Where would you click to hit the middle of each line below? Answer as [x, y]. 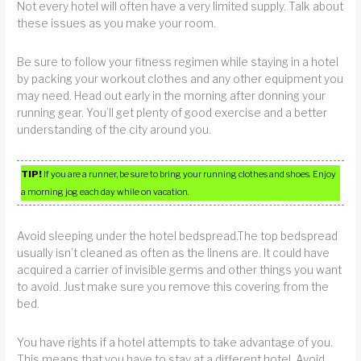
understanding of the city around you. [114, 130]
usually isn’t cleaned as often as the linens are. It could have [174, 253]
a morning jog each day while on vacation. [106, 192]
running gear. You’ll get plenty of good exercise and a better [172, 113]
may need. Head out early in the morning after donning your [172, 96]
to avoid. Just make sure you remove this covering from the [173, 286]
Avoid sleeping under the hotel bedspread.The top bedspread [178, 236]
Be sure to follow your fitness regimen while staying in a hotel [178, 62]
